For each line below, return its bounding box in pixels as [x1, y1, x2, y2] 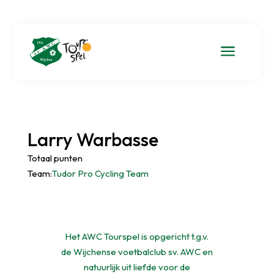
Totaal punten [27, 152, 83, 164]
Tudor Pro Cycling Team [51, 167, 149, 179]
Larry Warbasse [27, 127, 158, 151]
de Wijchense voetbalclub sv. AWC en [61, 246, 213, 258]
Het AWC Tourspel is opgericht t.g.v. [65, 231, 209, 243]
